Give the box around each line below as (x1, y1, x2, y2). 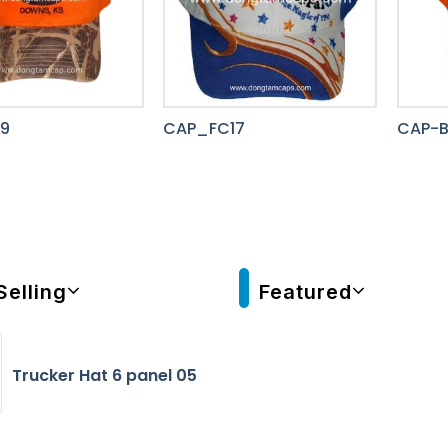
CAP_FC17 (163, 117, 246, 141)
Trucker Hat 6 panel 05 (11, 363, 197, 387)
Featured (259, 280, 352, 305)
